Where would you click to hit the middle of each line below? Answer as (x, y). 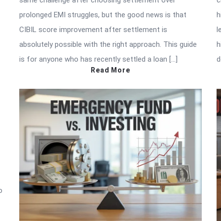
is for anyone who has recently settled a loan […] (98, 59)
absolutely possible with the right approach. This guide (108, 45)
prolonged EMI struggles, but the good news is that (103, 15)
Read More (110, 70)
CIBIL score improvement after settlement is (93, 30)
